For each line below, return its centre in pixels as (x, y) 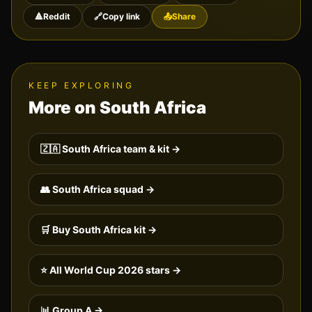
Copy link (121, 17)
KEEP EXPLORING (81, 86)
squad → (133, 189)
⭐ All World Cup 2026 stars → (111, 270)
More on (64, 108)
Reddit (57, 17)
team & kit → (151, 149)
